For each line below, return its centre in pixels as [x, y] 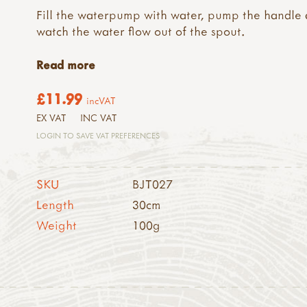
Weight [57, 225]
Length [56, 204]
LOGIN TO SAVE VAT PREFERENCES [98, 135]
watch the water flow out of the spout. [141, 32]
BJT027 [153, 184]
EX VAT [52, 118]
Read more [66, 65]
